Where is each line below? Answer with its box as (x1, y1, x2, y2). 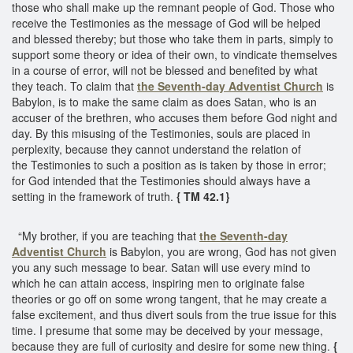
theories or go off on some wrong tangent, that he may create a (12, 290, 327, 307)
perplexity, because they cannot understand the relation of (12, 140, 301, 157)
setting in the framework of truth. (12, 188, 176, 204)
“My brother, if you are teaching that (12, 227, 199, 243)
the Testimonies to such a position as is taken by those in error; (12, 156, 326, 173)
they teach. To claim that (12, 77, 137, 94)
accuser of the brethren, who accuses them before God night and (12, 109, 337, 125)
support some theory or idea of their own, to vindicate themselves (12, 46, 337, 62)
